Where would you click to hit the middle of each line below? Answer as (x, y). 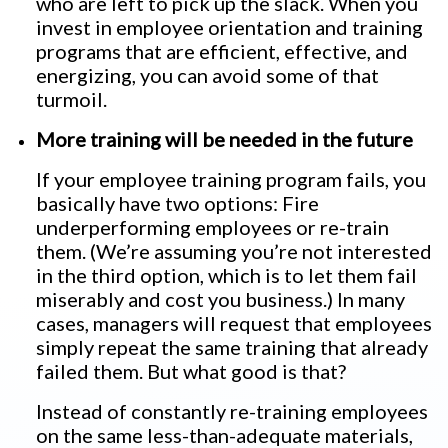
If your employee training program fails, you (231, 179)
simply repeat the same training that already (232, 347)
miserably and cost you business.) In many (220, 299)
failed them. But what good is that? (191, 371)
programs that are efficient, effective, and (222, 51)
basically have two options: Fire (177, 203)
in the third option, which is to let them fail (226, 275)
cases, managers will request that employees (234, 323)
